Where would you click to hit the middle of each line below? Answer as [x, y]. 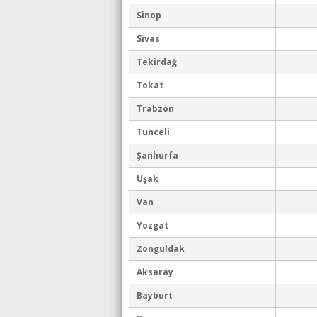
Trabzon [155, 109]
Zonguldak [161, 249]
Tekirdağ [157, 62]
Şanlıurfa [157, 155]
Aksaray [155, 272]
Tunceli [153, 132]
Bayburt [155, 295]
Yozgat [152, 225]
